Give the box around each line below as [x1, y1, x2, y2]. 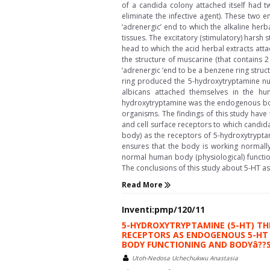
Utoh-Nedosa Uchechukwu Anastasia [132, 254, 238, 263]
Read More [122, 179, 165, 190]
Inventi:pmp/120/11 [122, 204, 205, 216]
